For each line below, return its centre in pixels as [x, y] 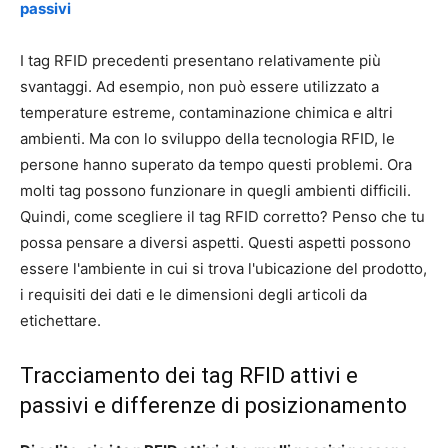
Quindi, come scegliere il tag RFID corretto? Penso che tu [222, 216]
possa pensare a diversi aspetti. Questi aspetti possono [215, 242]
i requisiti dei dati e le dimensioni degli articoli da [193, 294]
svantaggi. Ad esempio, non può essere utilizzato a [199, 86]
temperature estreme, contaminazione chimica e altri [206, 112]
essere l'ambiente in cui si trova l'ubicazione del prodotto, [223, 268]
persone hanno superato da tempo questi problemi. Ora [216, 164]
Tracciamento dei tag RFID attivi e [189, 375]
